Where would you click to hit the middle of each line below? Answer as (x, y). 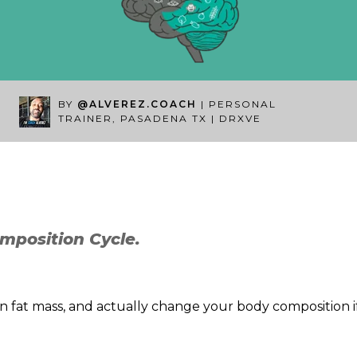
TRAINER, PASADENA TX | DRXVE (160, 118)
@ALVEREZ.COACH (137, 104)
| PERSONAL (239, 104)
